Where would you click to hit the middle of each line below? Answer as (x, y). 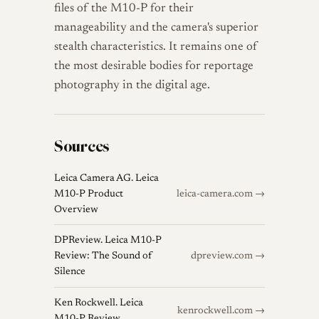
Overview (76, 210)
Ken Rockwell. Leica (99, 304)
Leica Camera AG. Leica (106, 178)
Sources (82, 147)
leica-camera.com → (221, 194)
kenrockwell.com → (221, 312)
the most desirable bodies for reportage (154, 67)
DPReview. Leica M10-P (108, 241)
